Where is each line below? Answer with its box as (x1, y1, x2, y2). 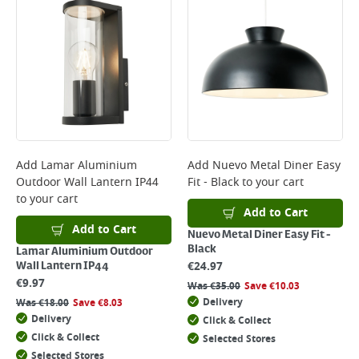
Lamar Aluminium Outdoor (16, 245, 153, 258)
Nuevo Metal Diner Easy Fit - (188, 228, 331, 241)
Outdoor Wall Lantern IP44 (16, 174, 159, 191)
